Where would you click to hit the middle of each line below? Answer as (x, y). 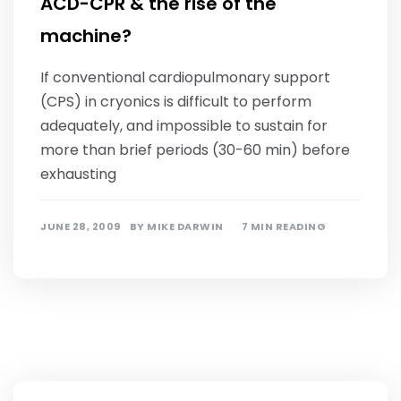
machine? (86, 36)
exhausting (78, 174)
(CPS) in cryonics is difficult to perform (176, 102)
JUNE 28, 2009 (81, 226)
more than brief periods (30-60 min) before (195, 150)
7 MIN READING (283, 226)
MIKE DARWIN (185, 226)
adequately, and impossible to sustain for (184, 126)
